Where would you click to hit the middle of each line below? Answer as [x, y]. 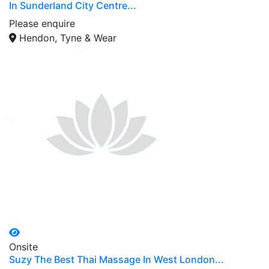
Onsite [23, 246]
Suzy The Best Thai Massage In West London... [116, 259]
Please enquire [42, 23]
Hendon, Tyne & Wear [68, 38]
